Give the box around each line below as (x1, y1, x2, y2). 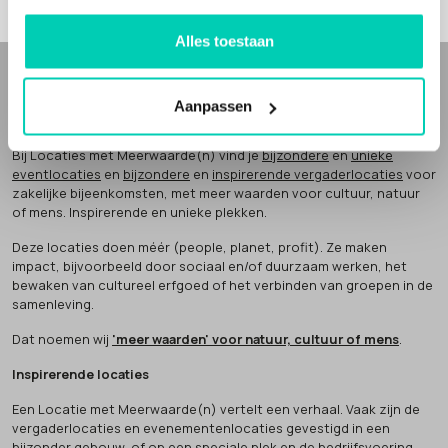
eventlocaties (12, 164, 101, 183)
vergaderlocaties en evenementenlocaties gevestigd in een (12, 418, 390, 437)
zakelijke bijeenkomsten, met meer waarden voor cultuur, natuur (12, 183, 420, 202)
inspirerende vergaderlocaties (212, 164, 403, 183)
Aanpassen (173, 97, 252, 115)
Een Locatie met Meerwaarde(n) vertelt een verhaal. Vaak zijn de (12, 399, 420, 418)
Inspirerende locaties (12, 364, 149, 383)
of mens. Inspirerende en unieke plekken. (12, 202, 267, 221)
